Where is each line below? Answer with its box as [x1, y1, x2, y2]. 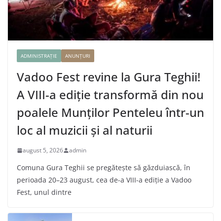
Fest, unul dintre [17, 187, 72, 197]
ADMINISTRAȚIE [21, 52, 57, 60]
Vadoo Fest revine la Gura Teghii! [17, 69, 200, 85]
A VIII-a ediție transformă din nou [17, 86, 204, 103]
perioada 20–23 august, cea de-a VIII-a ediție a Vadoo [17, 175, 191, 185]
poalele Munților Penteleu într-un [17, 104, 204, 121]
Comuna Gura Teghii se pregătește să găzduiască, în [17, 163, 190, 173]
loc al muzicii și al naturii [17, 122, 152, 139]
